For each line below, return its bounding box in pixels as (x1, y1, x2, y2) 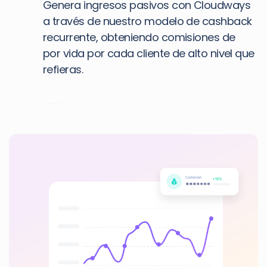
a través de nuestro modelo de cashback (43, 14, 252, 29)
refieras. (43, 62, 83, 77)
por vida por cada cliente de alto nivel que (43, 46, 254, 61)
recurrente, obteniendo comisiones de (43, 30, 235, 45)
